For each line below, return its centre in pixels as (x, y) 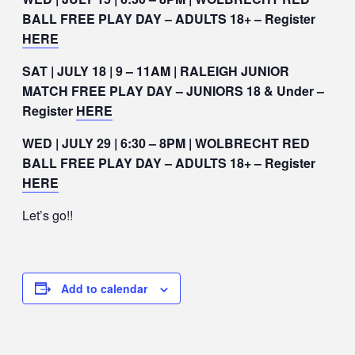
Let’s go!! (48, 215)
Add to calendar (104, 288)
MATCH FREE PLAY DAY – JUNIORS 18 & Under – (173, 90)
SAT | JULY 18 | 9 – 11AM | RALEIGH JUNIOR (156, 71)
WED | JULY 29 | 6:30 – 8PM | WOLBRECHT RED (166, 143)
